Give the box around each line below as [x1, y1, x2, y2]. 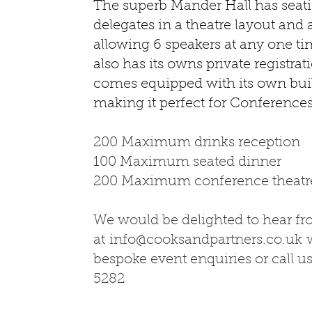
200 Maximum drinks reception [93, 136, 300, 150]
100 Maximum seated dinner [93, 155, 281, 169]
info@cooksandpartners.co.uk [109, 233, 302, 247]
